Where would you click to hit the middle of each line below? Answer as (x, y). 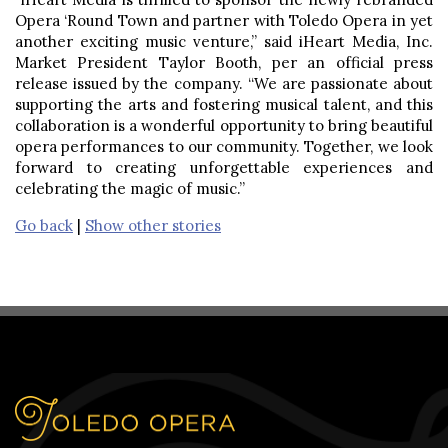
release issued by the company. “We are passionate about (224, 83)
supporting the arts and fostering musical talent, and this (224, 104)
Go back (44, 225)
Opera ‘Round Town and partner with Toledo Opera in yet (224, 20)
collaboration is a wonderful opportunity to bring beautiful (224, 125)
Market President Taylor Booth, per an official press (224, 62)
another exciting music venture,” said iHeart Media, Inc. (224, 41)
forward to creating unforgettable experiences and (224, 167)
